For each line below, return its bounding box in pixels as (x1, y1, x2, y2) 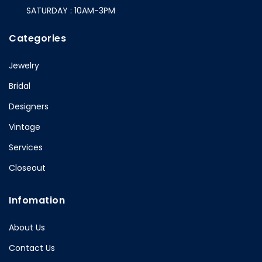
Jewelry (9, 60, 39, 72)
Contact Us (9, 242, 55, 254)
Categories (9, 32, 66, 46)
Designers (9, 101, 49, 113)
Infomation (9, 194, 65, 208)
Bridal (9, 80, 30, 92)
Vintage (9, 121, 40, 133)
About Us (9, 222, 45, 234)
